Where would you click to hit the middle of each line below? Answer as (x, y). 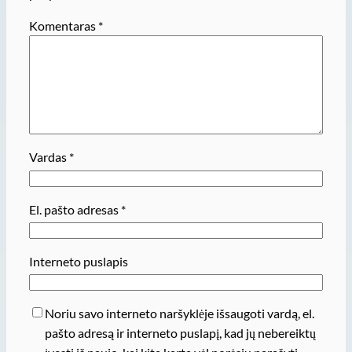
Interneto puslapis (78, 262)
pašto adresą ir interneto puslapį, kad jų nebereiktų (180, 333)
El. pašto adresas (75, 209)
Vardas (49, 157)
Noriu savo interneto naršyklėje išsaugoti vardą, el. (179, 313)
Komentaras (63, 26)
